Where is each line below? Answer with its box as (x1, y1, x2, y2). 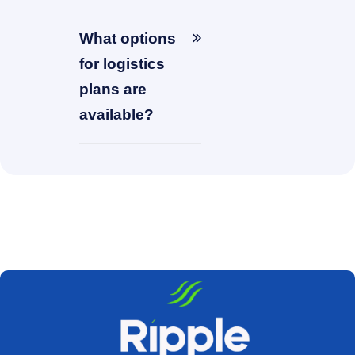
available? (79, 106, 154, 124)
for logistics (79, 55, 165, 73)
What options (79, 30, 176, 48)
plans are (79, 81, 147, 98)
